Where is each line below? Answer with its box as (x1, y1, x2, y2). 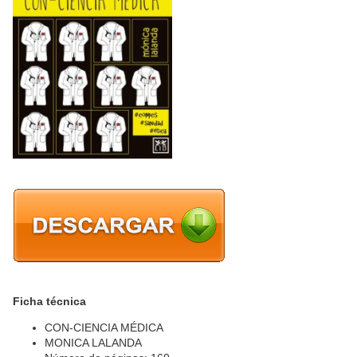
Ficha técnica (13, 294, 86, 308)
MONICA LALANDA (45, 335, 142, 349)
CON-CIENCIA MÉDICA (45, 320, 163, 334)
